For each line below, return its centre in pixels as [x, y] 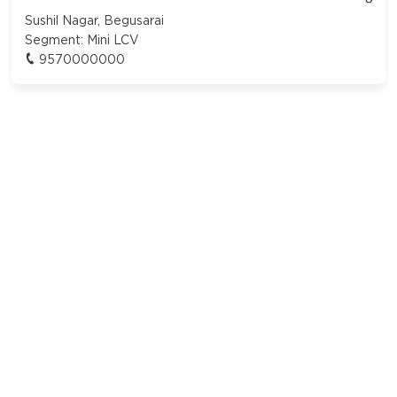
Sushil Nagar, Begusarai [95, 21]
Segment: [56, 40]
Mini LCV [113, 40]
